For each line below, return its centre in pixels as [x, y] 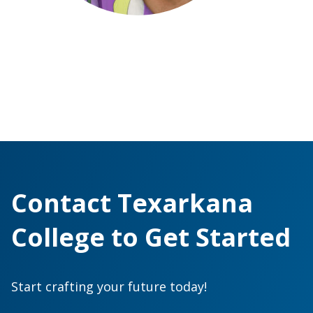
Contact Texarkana [132, 203]
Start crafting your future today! [109, 286]
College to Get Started [151, 237]
